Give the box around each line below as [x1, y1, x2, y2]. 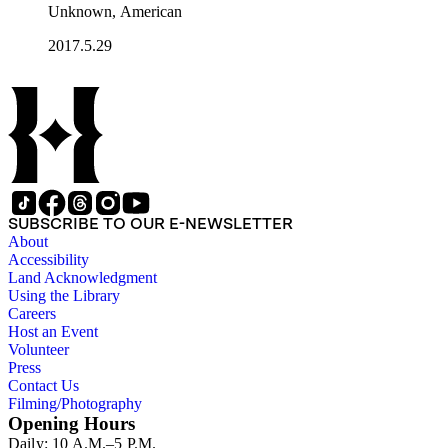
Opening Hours [8, 413, 135, 435]
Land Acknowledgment [8, 269, 157, 287]
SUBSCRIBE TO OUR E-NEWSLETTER [8, 214, 293, 234]
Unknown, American [48, 3, 182, 21]
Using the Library [8, 287, 120, 305]
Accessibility [8, 251, 89, 269]
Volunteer [8, 341, 69, 359]
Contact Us [8, 377, 79, 395]
